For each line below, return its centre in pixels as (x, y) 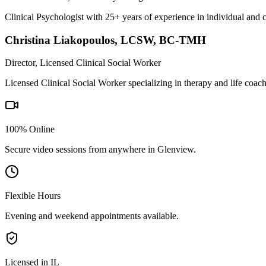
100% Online (30, 129)
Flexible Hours (33, 196)
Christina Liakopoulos (60, 40)
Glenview (175, 150)
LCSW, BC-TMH (163, 40)
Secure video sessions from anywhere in (81, 150)
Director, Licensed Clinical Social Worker (83, 63)
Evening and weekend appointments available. (92, 216)
